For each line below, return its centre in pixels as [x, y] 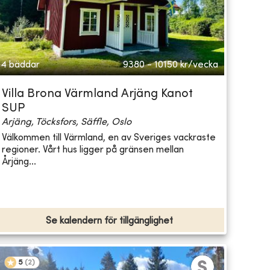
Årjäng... [19, 162]
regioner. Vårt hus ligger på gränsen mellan [93, 150]
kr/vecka [199, 65]
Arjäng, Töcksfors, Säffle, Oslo [66, 123]
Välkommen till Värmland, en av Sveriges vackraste [108, 138]
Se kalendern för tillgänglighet [109, 221]
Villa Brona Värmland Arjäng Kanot [97, 95]
